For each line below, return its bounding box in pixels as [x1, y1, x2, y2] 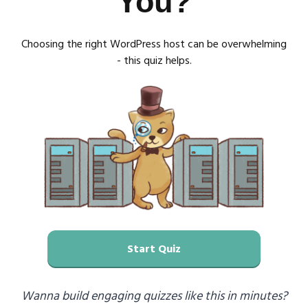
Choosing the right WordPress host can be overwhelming [21, 36, 287, 54]
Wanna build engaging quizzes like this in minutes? [21, 287, 287, 307]
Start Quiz [126, 241, 181, 258]
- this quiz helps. [116, 52, 192, 70]
